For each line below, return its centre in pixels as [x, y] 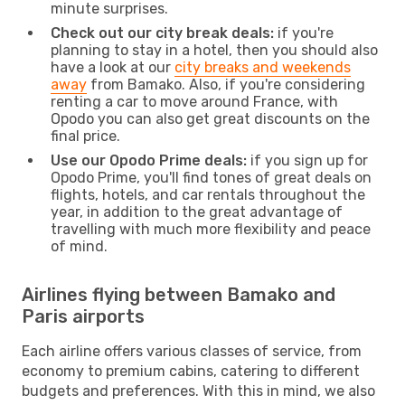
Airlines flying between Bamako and [179, 294]
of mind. [79, 246]
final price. [85, 136]
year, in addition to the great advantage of [197, 212]
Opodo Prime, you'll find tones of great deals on [211, 177]
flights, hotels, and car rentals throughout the [208, 194]
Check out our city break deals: [162, 33]
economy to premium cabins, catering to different [191, 371]
